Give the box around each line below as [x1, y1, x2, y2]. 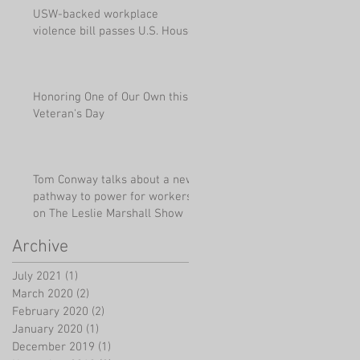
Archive [12, 235, 68, 258]
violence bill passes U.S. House [33, 23, 194, 39]
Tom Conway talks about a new [33, 172, 194, 187]
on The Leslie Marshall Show [33, 206, 183, 221]
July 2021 [12, 268, 62, 284]
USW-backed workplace [33, 6, 158, 22]
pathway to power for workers [33, 189, 192, 204]
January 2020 [12, 321, 83, 337]
